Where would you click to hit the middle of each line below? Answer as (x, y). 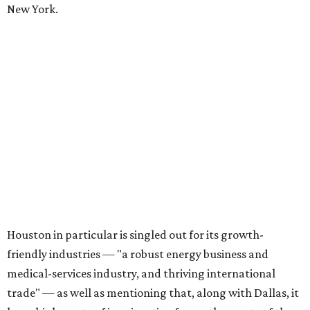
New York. (33, 9)
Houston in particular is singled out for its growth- (135, 235)
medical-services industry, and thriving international (141, 273)
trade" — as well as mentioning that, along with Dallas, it (153, 293)
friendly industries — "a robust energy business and (138, 254)
